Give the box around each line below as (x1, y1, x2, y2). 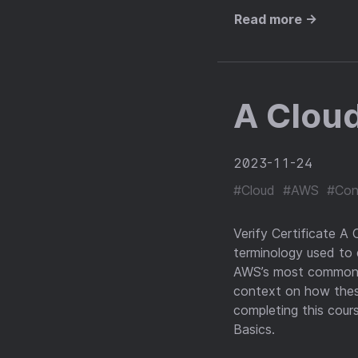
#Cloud (233, 182, 275, 198)
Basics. (233, 321, 275, 337)
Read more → (234, 11, 317, 27)
